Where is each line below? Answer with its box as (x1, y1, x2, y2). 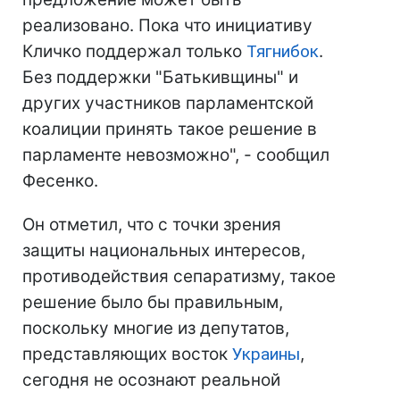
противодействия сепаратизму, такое (22, 266, 336, 287)
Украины (232, 344, 300, 364)
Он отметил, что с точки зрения (22, 214, 281, 235)
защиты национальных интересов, (22, 240, 305, 261)
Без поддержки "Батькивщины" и (22, 67, 298, 87)
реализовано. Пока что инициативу (22, 15, 312, 36)
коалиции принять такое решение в (22, 119, 317, 139)
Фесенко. (22, 171, 98, 191)
